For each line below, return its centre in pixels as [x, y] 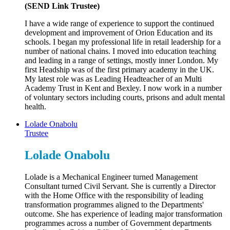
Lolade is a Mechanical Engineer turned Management [111, 177]
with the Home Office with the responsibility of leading [114, 195]
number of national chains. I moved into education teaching [120, 51]
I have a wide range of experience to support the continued [119, 24]
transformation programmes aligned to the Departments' [114, 204]
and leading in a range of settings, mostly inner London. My [121, 61]
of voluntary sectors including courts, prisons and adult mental [125, 98]
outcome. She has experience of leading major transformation [123, 214]
